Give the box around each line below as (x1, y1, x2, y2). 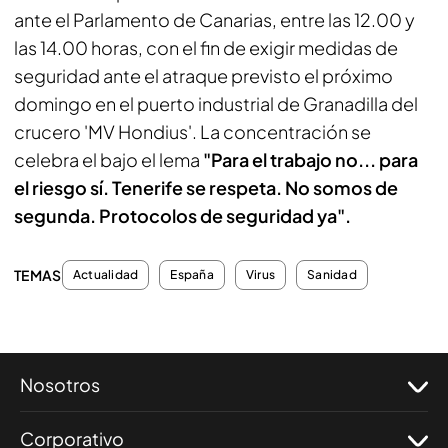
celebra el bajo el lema (14, 147, 203, 171)
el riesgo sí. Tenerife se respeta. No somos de (14, 175, 398, 199)
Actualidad (73, 266, 139, 282)
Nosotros (20, 372, 100, 396)
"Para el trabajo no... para (203, 147, 418, 171)
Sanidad (307, 266, 357, 282)
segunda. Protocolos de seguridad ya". (14, 203, 351, 227)
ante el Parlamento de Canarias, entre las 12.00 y (14, 7, 415, 31)
